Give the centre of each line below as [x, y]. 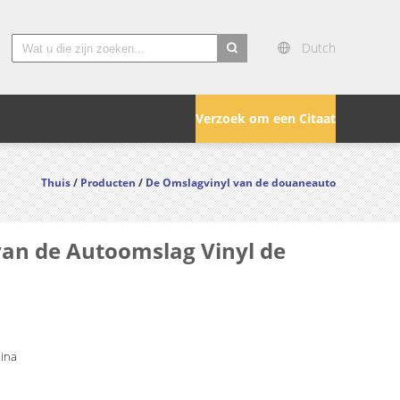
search [237, 73]
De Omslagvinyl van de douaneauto [241, 183]
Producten [108, 183]
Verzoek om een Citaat [266, 118]
